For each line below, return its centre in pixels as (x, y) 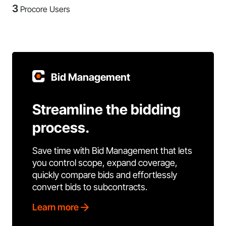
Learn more (55, 207)
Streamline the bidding (106, 109)
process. (61, 128)
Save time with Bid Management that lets (112, 151)
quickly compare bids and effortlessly (105, 175)
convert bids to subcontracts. (90, 187)
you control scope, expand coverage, (105, 163)
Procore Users (45, 9)
